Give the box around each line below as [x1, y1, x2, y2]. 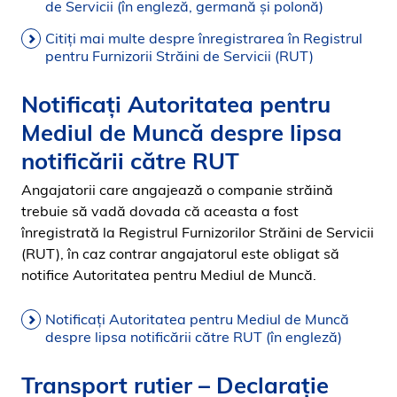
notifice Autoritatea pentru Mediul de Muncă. [21, 266, 316, 284]
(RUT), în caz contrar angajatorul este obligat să [21, 245, 339, 262]
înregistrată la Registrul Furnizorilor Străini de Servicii [21, 223, 374, 241]
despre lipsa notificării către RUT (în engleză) [45, 328, 342, 346]
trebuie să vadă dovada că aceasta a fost [21, 202, 299, 220]
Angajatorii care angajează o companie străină [21, 181, 333, 198]
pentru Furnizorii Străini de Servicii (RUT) [45, 47, 314, 65]
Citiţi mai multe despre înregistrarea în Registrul [45, 29, 362, 47]
